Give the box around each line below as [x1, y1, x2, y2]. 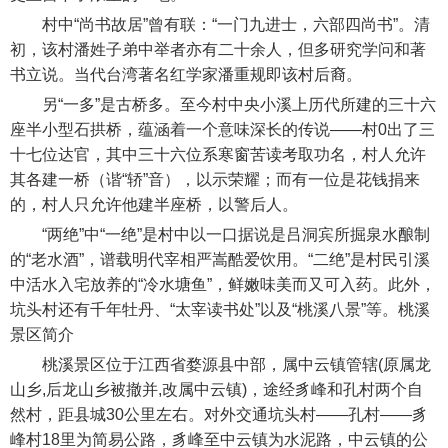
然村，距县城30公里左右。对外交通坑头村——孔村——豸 [10, 406, 428, 423]
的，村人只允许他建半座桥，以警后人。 [10, 196, 298, 213]
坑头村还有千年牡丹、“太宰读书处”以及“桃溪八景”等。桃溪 [10, 301, 430, 318]
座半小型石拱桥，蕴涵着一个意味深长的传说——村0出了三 [10, 121, 435, 138]
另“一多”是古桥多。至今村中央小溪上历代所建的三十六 [10, 96, 436, 113]
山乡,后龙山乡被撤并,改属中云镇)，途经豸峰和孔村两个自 [10, 381, 423, 398]
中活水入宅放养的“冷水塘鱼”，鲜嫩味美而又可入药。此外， [10, 276, 436, 293]
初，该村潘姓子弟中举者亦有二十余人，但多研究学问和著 [10, 41, 426, 58]
